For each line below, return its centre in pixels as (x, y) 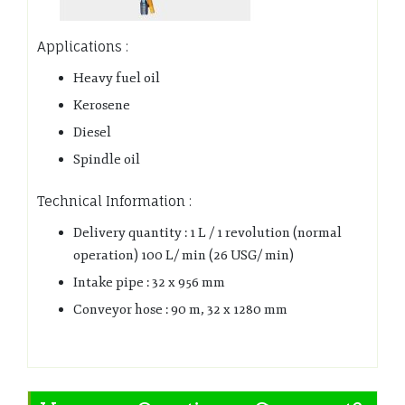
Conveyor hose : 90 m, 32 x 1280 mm (180, 309)
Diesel (92, 132)
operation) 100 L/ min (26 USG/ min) (184, 255)
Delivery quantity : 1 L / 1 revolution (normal (207, 232)
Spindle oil (107, 159)
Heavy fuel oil (117, 78)
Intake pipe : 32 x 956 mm (149, 282)
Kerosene (102, 105)
